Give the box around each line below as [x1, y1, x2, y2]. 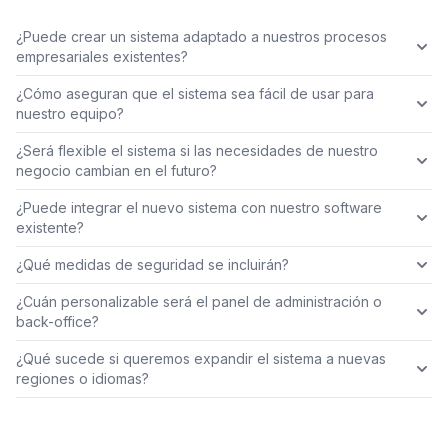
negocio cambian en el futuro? [16, 162, 217, 180]
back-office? [16, 313, 99, 331]
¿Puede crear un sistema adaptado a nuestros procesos [16, 28, 387, 46]
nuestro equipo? [16, 105, 124, 123]
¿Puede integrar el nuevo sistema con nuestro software [16, 199, 382, 217]
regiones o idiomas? [16, 370, 149, 388]
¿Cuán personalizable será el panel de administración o [16, 293, 382, 311]
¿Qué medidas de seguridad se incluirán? [16, 256, 289, 274]
